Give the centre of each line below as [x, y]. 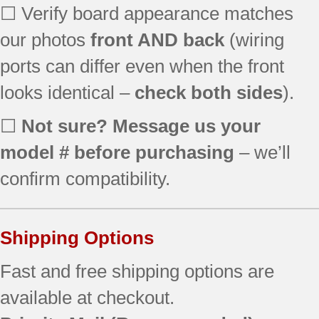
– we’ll [262, 152]
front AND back [157, 40]
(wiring [254, 40]
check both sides [209, 92]
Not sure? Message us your [141, 126]
